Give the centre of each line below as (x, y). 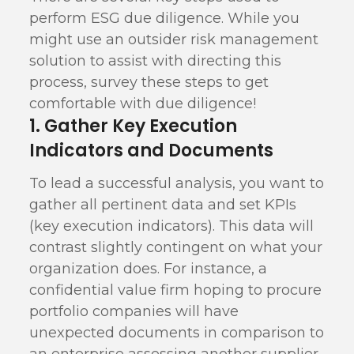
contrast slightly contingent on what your (176, 247)
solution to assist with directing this (156, 61)
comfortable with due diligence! (143, 104)
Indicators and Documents (152, 151)
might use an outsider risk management (174, 40)
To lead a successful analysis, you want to (177, 183)
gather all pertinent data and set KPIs (163, 205)
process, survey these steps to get (149, 82)
